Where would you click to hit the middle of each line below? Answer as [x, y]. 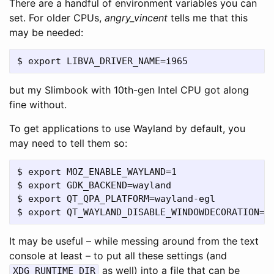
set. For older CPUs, [57, 17]
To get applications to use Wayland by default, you [127, 128]
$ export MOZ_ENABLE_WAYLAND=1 [97, 172]
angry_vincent [136, 17]
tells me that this [208, 17]
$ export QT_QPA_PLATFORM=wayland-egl [116, 198]
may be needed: [46, 32]
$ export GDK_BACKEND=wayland [94, 185]
